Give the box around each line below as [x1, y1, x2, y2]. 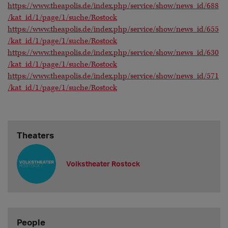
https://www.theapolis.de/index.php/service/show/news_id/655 [8, 24, 219, 35]
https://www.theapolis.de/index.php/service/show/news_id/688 [8, 1, 219, 11]
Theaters [16, 129, 54, 140]
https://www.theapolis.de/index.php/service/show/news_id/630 [8, 48, 219, 58]
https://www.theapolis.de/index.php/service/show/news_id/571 [8, 71, 219, 81]
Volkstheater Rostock [66, 159, 140, 168]
